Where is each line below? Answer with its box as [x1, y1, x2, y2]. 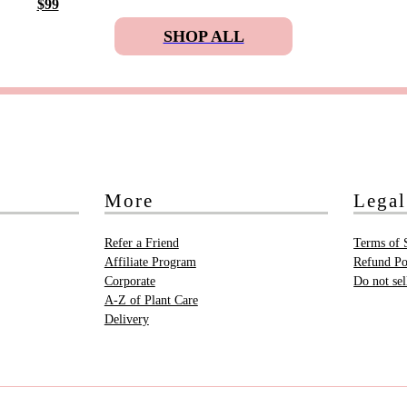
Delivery [104, 313, 149, 327]
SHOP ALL [163, 27, 244, 46]
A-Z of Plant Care [104, 293, 198, 308]
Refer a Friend [104, 236, 179, 251]
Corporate [104, 274, 155, 289]
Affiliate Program [104, 255, 196, 270]
